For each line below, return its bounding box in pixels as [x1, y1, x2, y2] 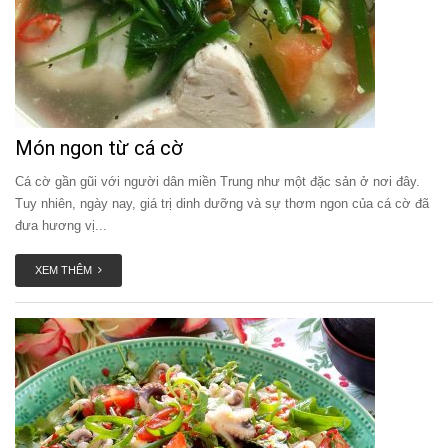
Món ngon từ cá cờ [15, 136, 183, 160]
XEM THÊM [35, 264, 98, 276]
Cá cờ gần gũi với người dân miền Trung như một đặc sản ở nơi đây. [15, 174, 420, 189]
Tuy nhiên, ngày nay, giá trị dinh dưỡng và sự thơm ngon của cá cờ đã [15, 196, 429, 211]
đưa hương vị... [15, 218, 107, 233]
